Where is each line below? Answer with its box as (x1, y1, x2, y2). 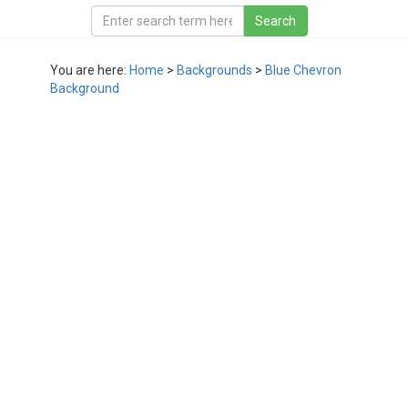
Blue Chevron (265, 63, 342, 77)
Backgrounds (177, 63, 252, 77)
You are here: (50, 63, 129, 77)
